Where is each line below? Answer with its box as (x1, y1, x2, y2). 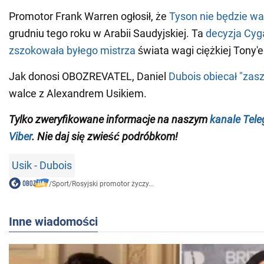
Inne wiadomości (9, 214, 98, 229)
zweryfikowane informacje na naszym (35, 113, 210, 126)
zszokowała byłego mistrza (9, 44, 136, 57)
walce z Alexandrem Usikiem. (9, 87, 147, 100)
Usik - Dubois (12, 159, 72, 172)
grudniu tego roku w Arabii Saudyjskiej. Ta (9, 27, 206, 40)
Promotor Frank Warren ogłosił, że (9, 10, 169, 23)
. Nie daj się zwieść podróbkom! (32, 130, 178, 143)
